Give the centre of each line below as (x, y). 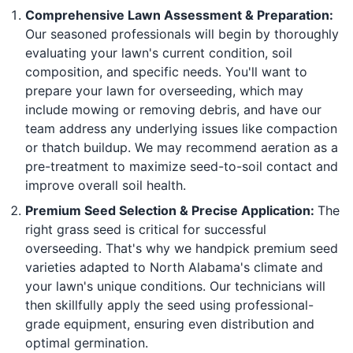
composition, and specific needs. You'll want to (166, 71)
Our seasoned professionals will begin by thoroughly (182, 33)
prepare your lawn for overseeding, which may (164, 90)
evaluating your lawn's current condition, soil (159, 52)
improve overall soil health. (106, 185)
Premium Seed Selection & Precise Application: (171, 210)
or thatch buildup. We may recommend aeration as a (182, 147)
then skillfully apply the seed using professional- (169, 305)
